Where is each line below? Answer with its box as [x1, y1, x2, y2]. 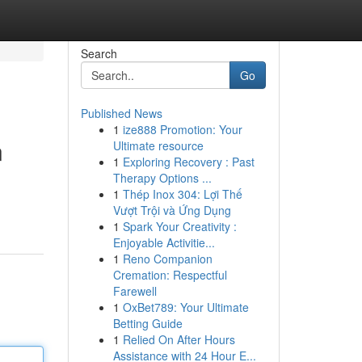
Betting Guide [112, 315, 183, 331]
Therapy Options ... [112, 170, 212, 186]
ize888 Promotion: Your [122, 121, 242, 137]
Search [80, 45, 117, 61]
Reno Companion [122, 250, 213, 267]
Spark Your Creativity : [122, 218, 237, 234]
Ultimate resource [112, 137, 204, 154]
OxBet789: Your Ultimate [122, 299, 249, 315]
